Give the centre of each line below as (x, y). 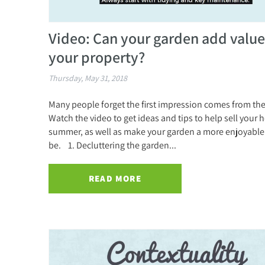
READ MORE (115, 179)
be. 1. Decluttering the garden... (112, 145)
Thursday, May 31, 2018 (88, 78)
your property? (97, 57)
